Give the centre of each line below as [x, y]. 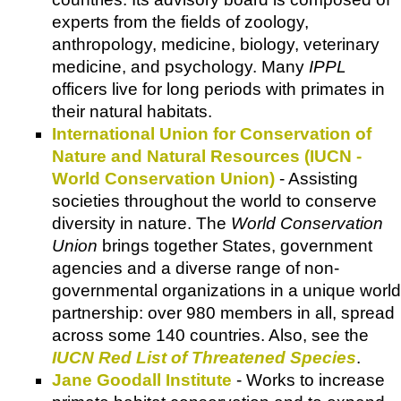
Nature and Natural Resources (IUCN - [207, 156]
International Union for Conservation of [212, 133]
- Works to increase [308, 380]
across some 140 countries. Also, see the [210, 335]
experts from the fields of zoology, [180, 21]
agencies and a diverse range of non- [196, 268]
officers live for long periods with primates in [218, 89]
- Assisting [316, 178]
